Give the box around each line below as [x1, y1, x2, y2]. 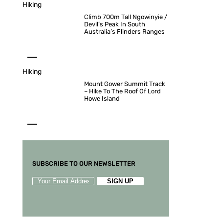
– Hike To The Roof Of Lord [84, 88, 161, 95]
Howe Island [84, 95, 120, 102]
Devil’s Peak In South [84, 21, 145, 28]
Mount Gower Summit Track [84, 80, 165, 88]
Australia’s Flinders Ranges [84, 28, 165, 35]
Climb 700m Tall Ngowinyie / [84, 13, 167, 21]
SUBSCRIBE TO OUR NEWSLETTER [32, 160, 135, 167]
